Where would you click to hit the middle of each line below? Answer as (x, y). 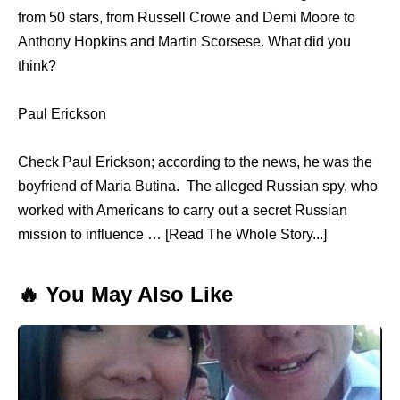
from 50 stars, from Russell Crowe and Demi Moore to (187, 17)
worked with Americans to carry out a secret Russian (183, 210)
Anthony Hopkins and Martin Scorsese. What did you (184, 41)
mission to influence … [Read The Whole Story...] (172, 234)
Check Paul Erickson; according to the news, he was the (195, 162)
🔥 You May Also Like (125, 294)
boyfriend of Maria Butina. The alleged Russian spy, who (198, 186)
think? (37, 65)
